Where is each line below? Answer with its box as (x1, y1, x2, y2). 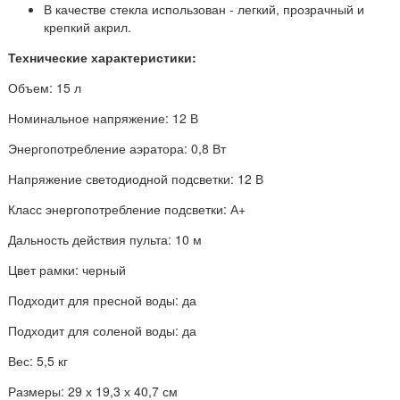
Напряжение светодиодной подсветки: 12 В (8, 169, 263, 187)
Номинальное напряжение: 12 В (8, 108, 198, 127)
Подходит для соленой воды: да (8, 321, 196, 339)
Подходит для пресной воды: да (8, 290, 196, 309)
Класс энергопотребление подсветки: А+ (8, 199, 246, 218)
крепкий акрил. (44, 17, 131, 36)
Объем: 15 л (8, 78, 81, 96)
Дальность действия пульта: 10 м (8, 229, 202, 248)
